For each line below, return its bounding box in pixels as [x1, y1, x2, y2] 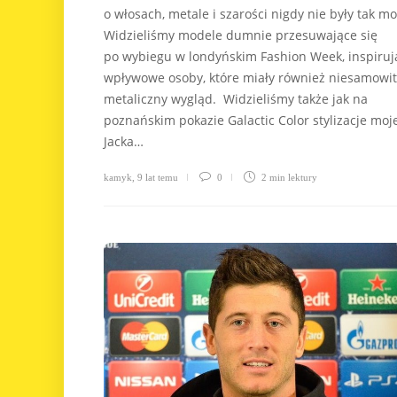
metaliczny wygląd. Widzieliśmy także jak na [104, 90, 368, 108]
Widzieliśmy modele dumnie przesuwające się [104, 27, 378, 44]
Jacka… [104, 133, 144, 151]
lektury [288, 172, 317, 183]
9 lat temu [137, 172, 178, 183]
